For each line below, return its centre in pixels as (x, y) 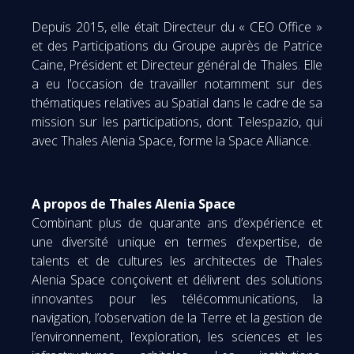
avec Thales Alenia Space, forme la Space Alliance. (171, 140)
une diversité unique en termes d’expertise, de (177, 241)
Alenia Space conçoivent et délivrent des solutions (177, 279)
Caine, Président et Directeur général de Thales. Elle (177, 64)
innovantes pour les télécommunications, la (177, 298)
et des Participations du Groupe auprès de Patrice (177, 45)
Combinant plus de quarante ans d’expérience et (177, 222)
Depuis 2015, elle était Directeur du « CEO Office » (177, 26)
